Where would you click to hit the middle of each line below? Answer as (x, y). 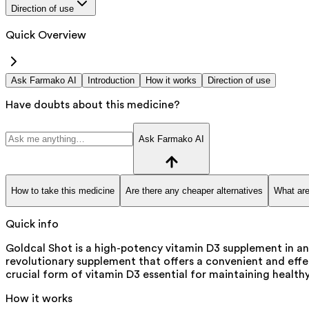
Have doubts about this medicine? (93, 104)
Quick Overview (46, 35)
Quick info (32, 225)
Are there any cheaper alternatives (194, 190)
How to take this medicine (63, 190)
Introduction (111, 80)
